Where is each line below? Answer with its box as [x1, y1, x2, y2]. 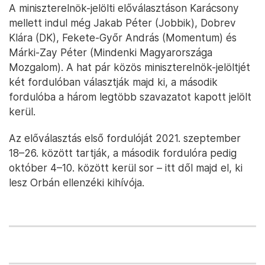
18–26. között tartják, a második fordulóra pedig [9, 147, 237, 159]
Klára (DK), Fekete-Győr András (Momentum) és [9, 31, 237, 44]
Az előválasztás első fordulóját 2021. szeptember [9, 132, 241, 144]
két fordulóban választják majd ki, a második [9, 76, 218, 88]
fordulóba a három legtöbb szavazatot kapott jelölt [9, 91, 251, 103]
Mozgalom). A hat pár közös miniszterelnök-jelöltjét [9, 61, 250, 73]
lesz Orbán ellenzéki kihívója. [9, 176, 144, 189]
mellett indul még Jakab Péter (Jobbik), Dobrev [9, 17, 236, 29]
